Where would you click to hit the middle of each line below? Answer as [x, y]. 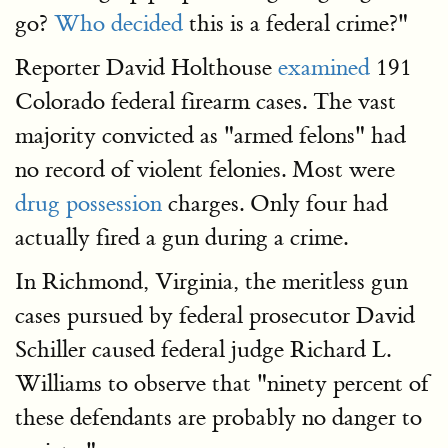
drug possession [88, 203]
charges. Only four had [275, 203]
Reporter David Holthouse [146, 67]
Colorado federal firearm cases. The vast [205, 101]
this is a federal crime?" [295, 23]
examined [324, 67]
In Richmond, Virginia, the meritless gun [211, 281]
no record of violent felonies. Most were [205, 169]
